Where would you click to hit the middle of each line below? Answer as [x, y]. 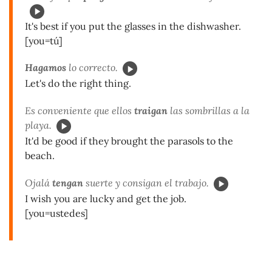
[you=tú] [44, 40]
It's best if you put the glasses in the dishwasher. [133, 26]
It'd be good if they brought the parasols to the [129, 141]
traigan [151, 111]
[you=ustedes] [56, 213]
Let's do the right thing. [78, 83]
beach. [40, 156]
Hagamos [46, 68]
